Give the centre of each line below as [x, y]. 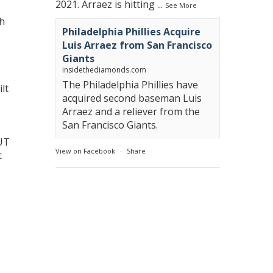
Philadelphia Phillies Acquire [131, 32]
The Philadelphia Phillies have [130, 85]
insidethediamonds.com [104, 70]
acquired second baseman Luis [132, 98]
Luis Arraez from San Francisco [137, 45]
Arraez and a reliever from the [131, 112]
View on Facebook [85, 151]
